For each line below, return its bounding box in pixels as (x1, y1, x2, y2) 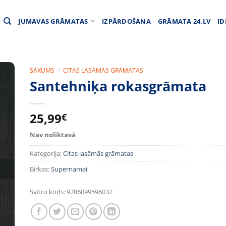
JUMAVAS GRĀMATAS (18, 16, 88, 26)
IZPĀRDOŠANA (102, 16, 151, 26)
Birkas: (30, 164, 51, 174)
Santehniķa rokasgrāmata (30, 77, 206, 95)
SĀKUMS (30, 66, 54, 75)
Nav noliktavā (30, 130, 76, 139)
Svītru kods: (30, 187, 65, 196)
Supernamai (51, 164, 87, 174)
